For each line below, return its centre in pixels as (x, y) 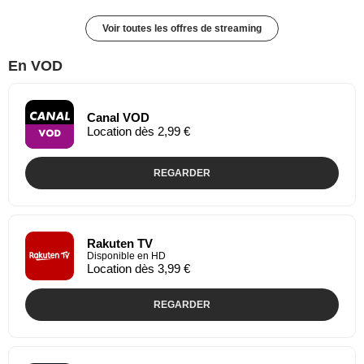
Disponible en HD (126, 256)
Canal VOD (118, 117)
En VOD (35, 65)
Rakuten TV (120, 243)
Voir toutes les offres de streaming (182, 28)
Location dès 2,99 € (139, 131)
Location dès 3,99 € (139, 268)
